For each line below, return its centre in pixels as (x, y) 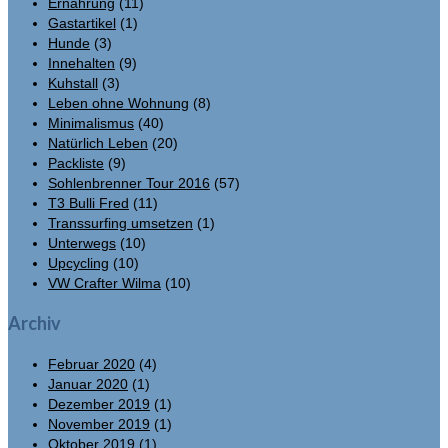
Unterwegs (82, 242)
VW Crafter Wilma (104, 282)
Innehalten (81, 62)
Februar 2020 (91, 363)
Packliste (76, 162)
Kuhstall (73, 82)
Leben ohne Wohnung (118, 102)
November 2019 (99, 423)
